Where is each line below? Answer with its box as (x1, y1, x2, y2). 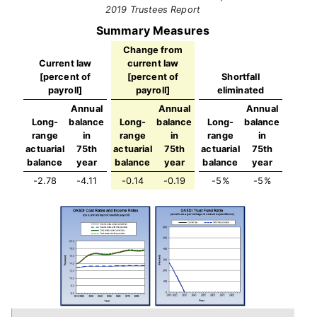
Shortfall (221, 71, 260, 82)
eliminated (217, 85, 265, 96)
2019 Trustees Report (105, 4, 201, 15)
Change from (123, 45, 183, 55)
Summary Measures (96, 23, 210, 38)
